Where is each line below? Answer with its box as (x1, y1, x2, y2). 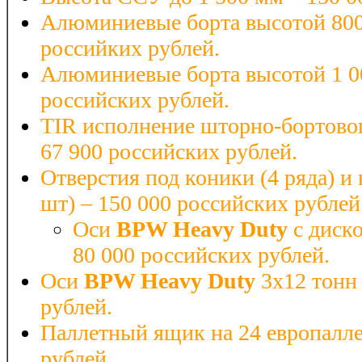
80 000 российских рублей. (73, 242, 330, 267)
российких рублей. (40, 35, 220, 61)
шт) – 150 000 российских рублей (40, 190, 360, 216)
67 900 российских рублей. (40, 138, 297, 164)
